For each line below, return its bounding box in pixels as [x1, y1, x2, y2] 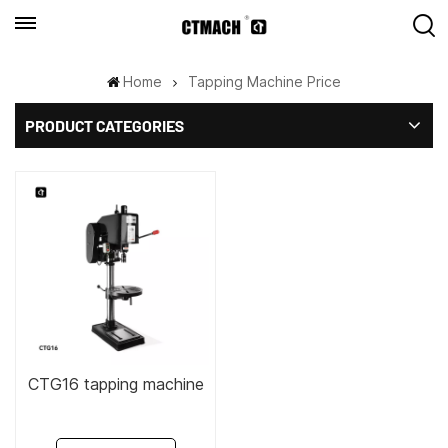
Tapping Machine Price [188, 73, 342, 90]
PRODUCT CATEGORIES [25, 116, 184, 135]
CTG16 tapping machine [27, 373, 204, 394]
